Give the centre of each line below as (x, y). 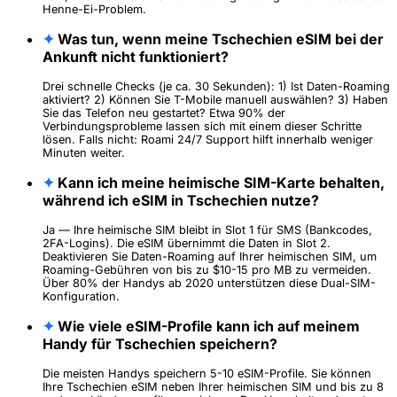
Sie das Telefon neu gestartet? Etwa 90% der (164, 113)
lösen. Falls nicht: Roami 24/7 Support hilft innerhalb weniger (208, 140)
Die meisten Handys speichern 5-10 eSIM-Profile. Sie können (207, 374)
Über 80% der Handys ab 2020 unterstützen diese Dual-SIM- (209, 284)
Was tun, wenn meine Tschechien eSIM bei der (219, 39)
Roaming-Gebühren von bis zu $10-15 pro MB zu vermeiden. (207, 270)
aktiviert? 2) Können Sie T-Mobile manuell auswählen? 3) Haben (215, 100)
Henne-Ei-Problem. (94, 10)
